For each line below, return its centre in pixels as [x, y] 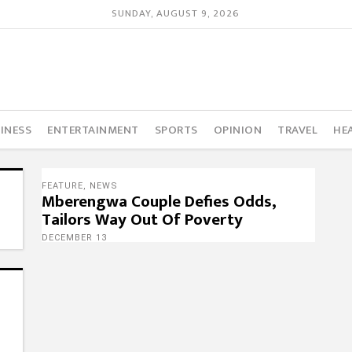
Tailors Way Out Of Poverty [142, 220]
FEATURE [62, 186]
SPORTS [176, 130]
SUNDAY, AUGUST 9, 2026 [176, 14]
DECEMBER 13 [74, 238]
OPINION [238, 130]
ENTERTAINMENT [93, 130]
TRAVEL [298, 130]
